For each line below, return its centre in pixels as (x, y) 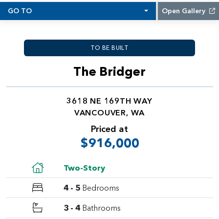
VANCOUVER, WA (109, 112)
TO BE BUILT (109, 48)
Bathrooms (101, 208)
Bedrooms (101, 188)
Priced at (109, 129)
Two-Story (84, 168)
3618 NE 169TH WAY (109, 101)
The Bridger (109, 71)
